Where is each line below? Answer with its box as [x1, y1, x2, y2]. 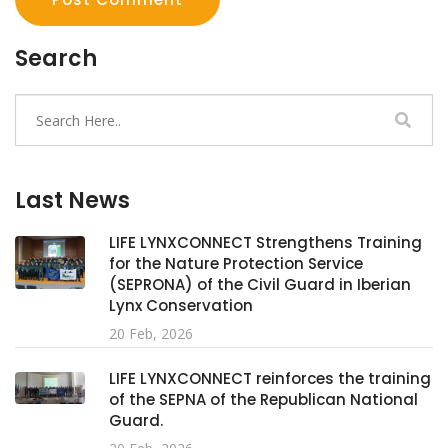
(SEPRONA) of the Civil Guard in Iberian [109, 274, 411, 296]
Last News [15, 185, 130, 217]
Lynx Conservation [109, 295, 253, 317]
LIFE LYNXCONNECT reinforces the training [109, 368, 431, 390]
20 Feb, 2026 [109, 324, 193, 344]
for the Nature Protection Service [109, 253, 363, 275]
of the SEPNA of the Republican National [109, 389, 418, 411]
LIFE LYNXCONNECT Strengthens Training [109, 232, 422, 254]
